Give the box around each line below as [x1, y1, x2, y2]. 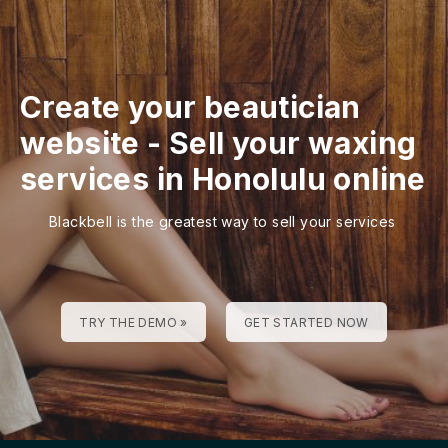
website [20, 124, 140, 161]
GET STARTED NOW [243, 314, 369, 330]
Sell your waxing [169, 124, 417, 161]
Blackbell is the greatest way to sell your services [49, 212, 396, 230]
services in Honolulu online [20, 160, 426, 197]
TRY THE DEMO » [79, 314, 188, 330]
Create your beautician [20, 88, 361, 125]
